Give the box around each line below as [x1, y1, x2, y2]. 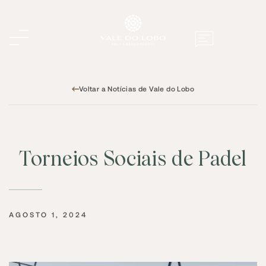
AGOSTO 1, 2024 [9, 210, 87, 218]
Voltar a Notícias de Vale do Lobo [78, 84, 195, 93]
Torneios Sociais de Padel [19, 147, 247, 170]
